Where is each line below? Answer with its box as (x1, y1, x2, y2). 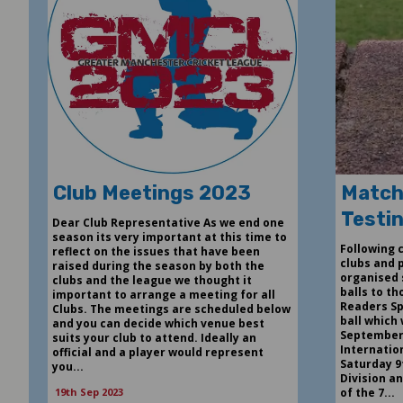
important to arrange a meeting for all (51, 286, 275, 302)
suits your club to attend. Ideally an (51, 329, 256, 345)
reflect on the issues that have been (51, 243, 260, 259)
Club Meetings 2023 (52, 180, 251, 205)
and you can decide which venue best (51, 315, 264, 331)
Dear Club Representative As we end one (51, 214, 284, 230)
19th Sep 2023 (54, 384, 123, 399)
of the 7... (339, 384, 395, 400)
